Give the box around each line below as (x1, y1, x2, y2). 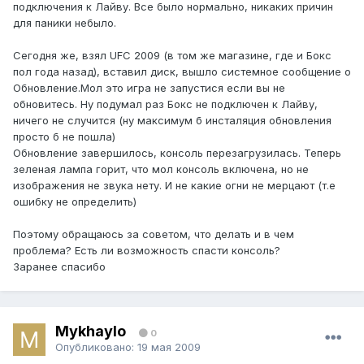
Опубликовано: (55, 340, 137, 353)
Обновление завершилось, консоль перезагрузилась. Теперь (13, 146, 341, 160)
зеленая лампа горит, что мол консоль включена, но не (13, 162, 309, 176)
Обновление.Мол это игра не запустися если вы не (13, 81, 285, 95)
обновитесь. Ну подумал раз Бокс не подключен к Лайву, (13, 97, 318, 111)
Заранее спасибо (13, 260, 106, 274)
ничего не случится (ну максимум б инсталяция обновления (13, 114, 331, 128)
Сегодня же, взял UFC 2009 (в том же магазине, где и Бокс (13, 49, 331, 63)
